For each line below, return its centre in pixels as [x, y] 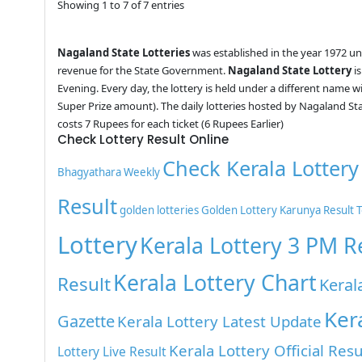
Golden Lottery [240, 210]
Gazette [86, 321]
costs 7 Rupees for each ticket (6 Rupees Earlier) [171, 123]
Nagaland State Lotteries [124, 52]
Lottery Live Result [112, 351]
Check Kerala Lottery [261, 168]
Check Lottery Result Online [143, 139]
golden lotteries [160, 210]
